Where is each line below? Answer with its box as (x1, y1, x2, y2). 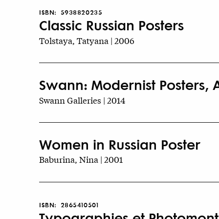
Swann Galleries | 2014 (39, 93, 125, 106)
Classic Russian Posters (39, 15, 184, 35)
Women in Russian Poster (39, 133, 200, 154)
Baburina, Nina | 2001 (39, 153, 123, 166)
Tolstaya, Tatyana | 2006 (39, 34, 134, 47)
